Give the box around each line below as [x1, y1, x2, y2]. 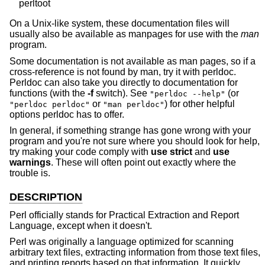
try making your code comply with [9, 147, 151, 157]
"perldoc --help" [150, 89, 225, 98]
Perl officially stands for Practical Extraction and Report [9, 209, 239, 220]
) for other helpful [164, 98, 235, 109]
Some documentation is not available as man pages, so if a [9, 56, 256, 66]
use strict [151, 147, 192, 157]
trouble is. [9, 168, 50, 179]
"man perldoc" [103, 99, 164, 109]
